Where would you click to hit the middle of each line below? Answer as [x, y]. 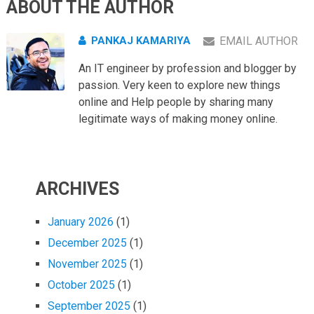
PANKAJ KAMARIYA [141, 40]
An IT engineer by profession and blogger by [187, 68]
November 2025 [88, 264]
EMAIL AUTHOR [258, 41]
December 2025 [88, 243]
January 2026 [81, 221]
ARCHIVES [78, 189]
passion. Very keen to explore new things [179, 85]
